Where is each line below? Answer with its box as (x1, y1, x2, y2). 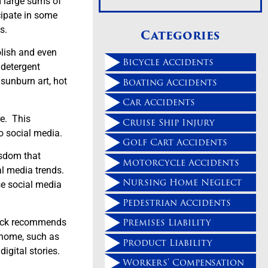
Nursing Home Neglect (123, 175, 242, 190)
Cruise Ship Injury (123, 115, 215, 129)
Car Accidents (123, 95, 196, 109)
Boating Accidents (123, 75, 218, 89)
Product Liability (123, 235, 213, 249)
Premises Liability (123, 215, 212, 230)
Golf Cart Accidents (123, 135, 228, 150)
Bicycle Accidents (123, 55, 214, 69)
